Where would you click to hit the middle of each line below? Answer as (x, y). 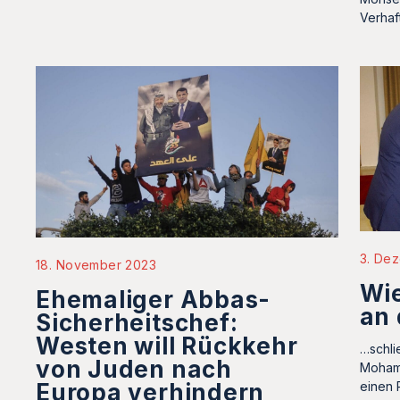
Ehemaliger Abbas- (154, 299)
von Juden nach (134, 369)
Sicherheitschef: (137, 322)
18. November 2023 (96, 264)
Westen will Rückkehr (167, 346)
